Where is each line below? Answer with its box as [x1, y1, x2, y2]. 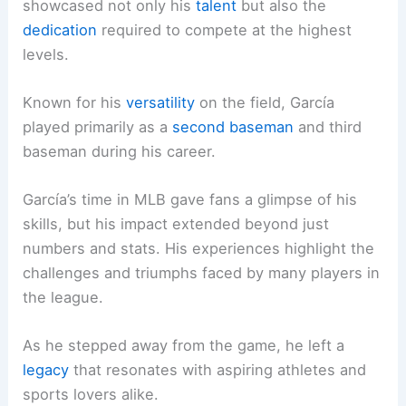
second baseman [172, 117, 295, 136]
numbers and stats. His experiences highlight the [23, 239, 375, 258]
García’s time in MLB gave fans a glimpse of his [23, 190, 358, 209]
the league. [23, 288, 104, 307]
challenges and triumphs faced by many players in [23, 264, 381, 283]
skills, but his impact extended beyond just [23, 215, 330, 234]
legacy [23, 361, 70, 380]
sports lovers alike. [23, 385, 159, 404]
